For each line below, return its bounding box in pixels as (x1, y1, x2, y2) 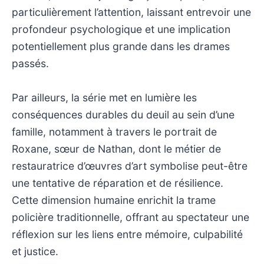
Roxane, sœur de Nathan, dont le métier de (12, 142, 221, 155)
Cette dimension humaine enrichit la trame (12, 193, 216, 206)
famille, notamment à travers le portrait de (12, 125, 217, 138)
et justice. (12, 245, 58, 258)
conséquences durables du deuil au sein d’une (12, 108, 235, 121)
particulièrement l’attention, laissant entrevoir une (12, 5, 251, 18)
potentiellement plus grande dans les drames (12, 39, 230, 52)
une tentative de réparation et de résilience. (12, 176, 223, 189)
